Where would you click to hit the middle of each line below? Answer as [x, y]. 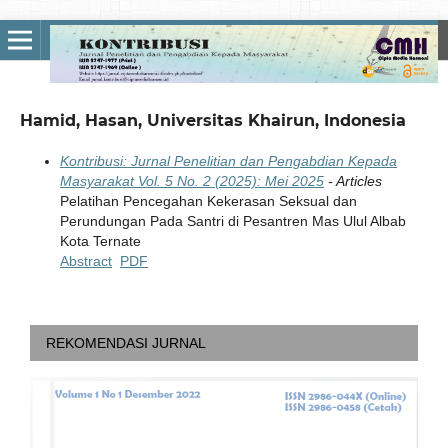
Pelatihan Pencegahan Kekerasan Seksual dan [208, 200]
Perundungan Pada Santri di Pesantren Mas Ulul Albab [232, 220]
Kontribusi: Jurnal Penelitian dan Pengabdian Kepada [228, 160]
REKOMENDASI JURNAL [126, 342]
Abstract [85, 260]
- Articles [352, 180]
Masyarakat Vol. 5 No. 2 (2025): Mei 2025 [191, 180]
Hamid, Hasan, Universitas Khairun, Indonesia [212, 120]
